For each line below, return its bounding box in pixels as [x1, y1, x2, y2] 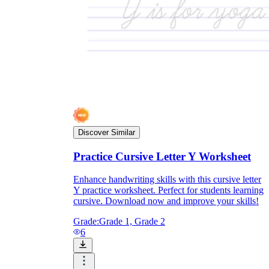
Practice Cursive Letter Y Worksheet [73, 150, 251, 163]
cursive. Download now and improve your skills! [73, 196, 259, 207]
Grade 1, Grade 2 [99, 216, 165, 227]
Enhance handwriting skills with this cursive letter [73, 174, 261, 185]
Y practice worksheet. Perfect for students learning [73, 185, 264, 196]
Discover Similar [78, 127, 135, 137]
